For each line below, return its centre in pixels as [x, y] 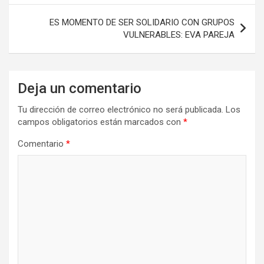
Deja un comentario [80, 89]
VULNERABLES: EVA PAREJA [179, 35]
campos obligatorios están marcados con [100, 122]
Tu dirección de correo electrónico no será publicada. [121, 110]
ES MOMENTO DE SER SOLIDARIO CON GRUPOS [142, 23]
